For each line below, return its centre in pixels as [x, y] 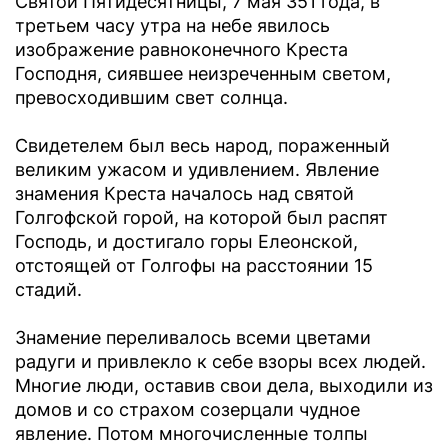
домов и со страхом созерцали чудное [187, 410]
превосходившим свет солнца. [151, 98]
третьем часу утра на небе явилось [172, 26]
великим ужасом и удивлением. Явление [197, 170]
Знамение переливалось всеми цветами [193, 338]
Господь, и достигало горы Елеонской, [186, 242]
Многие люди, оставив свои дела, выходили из [224, 386]
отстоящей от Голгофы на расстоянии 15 [194, 266]
